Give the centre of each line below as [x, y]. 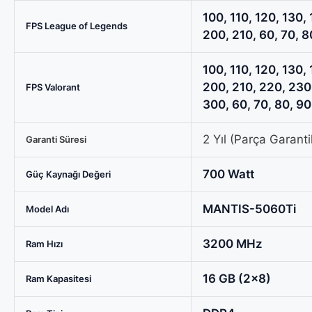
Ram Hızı [44, 243]
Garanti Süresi [56, 139]
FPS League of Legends [77, 25]
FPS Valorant [53, 87]
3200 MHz [233, 243]
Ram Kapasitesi [58, 278]
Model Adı [47, 209]
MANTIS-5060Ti [249, 209]
